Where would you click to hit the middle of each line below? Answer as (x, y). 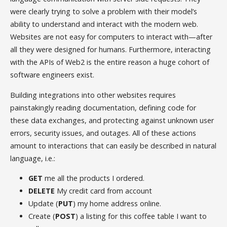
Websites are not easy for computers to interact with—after (111, 37)
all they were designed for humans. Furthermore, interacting (111, 50)
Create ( (42, 216)
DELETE (42, 191)
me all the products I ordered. (94, 178)
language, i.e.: (33, 158)
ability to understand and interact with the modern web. (104, 24)
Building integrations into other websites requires (93, 95)
